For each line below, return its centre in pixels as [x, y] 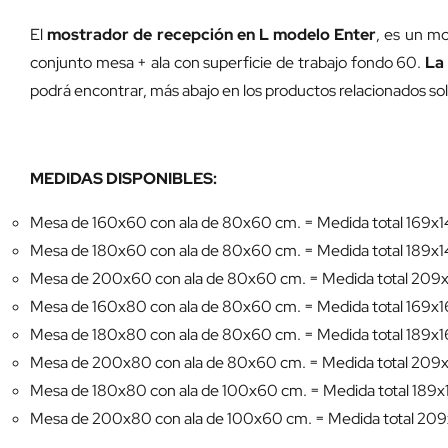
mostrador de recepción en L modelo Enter [212, 34]
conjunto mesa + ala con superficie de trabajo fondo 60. [227, 62]
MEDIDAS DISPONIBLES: [123, 178]
